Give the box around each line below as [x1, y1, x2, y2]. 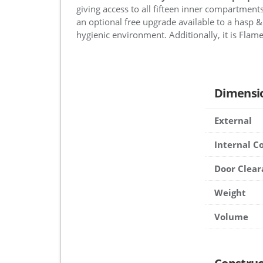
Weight [214, 187, 246, 199]
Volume [214, 211, 248, 223]
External [214, 114, 252, 127]
